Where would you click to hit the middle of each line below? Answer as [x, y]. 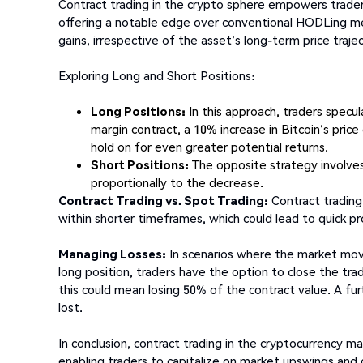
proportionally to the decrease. [177, 183]
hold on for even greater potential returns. [209, 147]
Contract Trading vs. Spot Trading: [163, 201]
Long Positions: [138, 111]
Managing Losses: [112, 254]
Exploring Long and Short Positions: [157, 76]
